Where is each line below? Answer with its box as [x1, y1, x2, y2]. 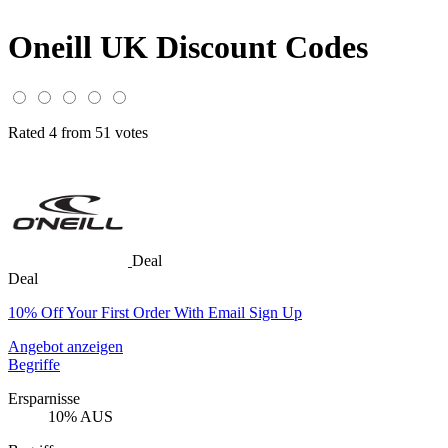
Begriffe [8, 355, 60, 373]
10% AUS [48, 407, 113, 425]
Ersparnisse [8, 389, 80, 407]
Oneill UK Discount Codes [8, 29, 368, 66]
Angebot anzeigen [8, 337, 123, 355]
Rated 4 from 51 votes [8, 123, 148, 141]
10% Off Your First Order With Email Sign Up [8, 303, 302, 321]
